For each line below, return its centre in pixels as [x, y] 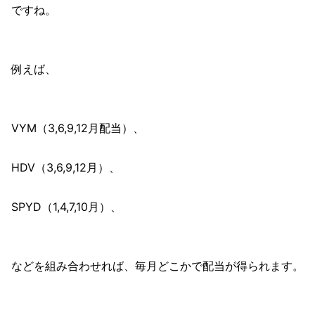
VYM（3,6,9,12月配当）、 [78, 128]
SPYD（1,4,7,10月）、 [66, 206]
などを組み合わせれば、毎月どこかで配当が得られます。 [157, 265]
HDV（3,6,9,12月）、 [66, 167]
